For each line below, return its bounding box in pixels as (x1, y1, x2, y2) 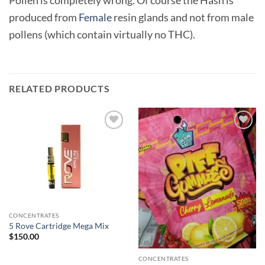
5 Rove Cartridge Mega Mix (8, 221, 109, 231)
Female (79, 10, 112, 24)
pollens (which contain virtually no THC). (9, 27, 195, 41)
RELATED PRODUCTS (9, 82, 110, 94)
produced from (9, 10, 79, 24)
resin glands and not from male (112, 10, 254, 24)
